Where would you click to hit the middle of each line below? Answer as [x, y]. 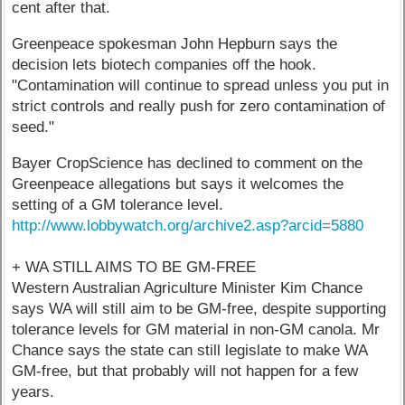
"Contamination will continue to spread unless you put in [201, 86]
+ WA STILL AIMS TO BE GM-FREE [134, 267]
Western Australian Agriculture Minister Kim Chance [188, 287]
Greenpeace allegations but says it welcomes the [178, 184]
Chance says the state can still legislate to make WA [190, 350]
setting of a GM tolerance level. [118, 204]
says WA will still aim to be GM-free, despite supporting [199, 308]
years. [33, 391]
